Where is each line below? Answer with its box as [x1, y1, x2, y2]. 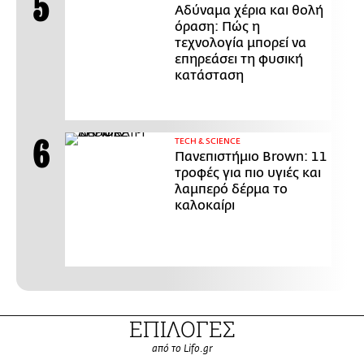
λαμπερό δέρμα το [175, 181, 288, 197]
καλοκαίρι [175, 197, 235, 213]
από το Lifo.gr [151, 343, 213, 354]
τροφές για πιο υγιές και [175, 165, 321, 180]
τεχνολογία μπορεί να [175, 35, 306, 50]
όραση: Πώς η [175, 19, 260, 34]
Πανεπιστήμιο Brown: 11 [175, 149, 327, 164]
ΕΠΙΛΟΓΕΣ [129, 314, 235, 343]
